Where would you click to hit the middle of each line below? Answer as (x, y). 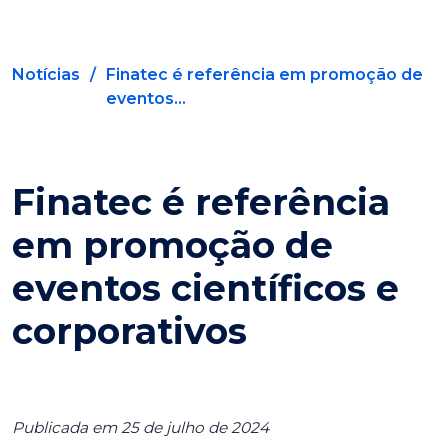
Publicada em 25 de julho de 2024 (140, 427)
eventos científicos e (205, 288)
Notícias (46, 74)
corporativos (129, 331)
